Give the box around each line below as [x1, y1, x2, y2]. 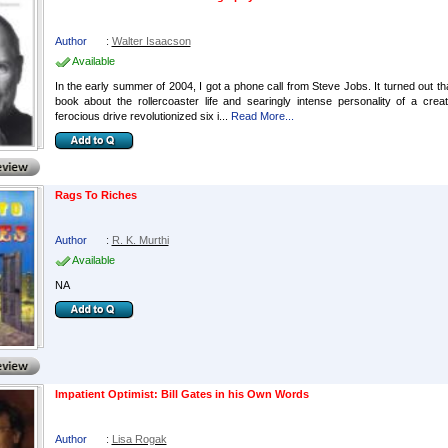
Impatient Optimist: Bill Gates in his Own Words [54, 388, 309, 400]
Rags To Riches [54, 189, 137, 201]
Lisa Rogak [111, 433, 167, 445]
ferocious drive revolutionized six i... [54, 110, 228, 122]
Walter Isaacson [111, 35, 191, 47]
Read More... [230, 110, 294, 122]
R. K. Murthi [111, 234, 169, 246]
